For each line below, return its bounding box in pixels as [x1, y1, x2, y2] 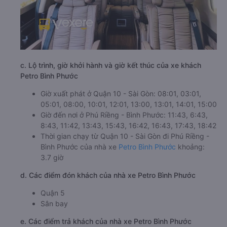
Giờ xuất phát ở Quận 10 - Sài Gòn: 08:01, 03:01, [41, 89, 201, 98]
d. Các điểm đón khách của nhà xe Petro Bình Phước [20, 171, 196, 179]
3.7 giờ [41, 153, 63, 162]
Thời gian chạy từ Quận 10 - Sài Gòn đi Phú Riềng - [41, 132, 209, 140]
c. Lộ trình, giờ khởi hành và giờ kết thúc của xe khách [20, 61, 201, 69]
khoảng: [176, 142, 205, 151]
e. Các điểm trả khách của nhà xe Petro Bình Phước [20, 217, 192, 225]
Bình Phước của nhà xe [41, 142, 119, 151]
